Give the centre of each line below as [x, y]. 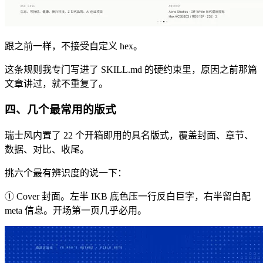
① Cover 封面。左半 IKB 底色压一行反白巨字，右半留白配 [128, 197]
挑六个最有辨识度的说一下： [66, 173]
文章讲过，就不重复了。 [56, 83]
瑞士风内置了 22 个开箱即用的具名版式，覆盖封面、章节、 [129, 136]
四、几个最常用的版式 [60, 110]
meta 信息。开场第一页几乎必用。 [76, 211]
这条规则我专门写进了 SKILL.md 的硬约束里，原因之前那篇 [131, 69]
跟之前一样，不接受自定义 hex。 [74, 46]
